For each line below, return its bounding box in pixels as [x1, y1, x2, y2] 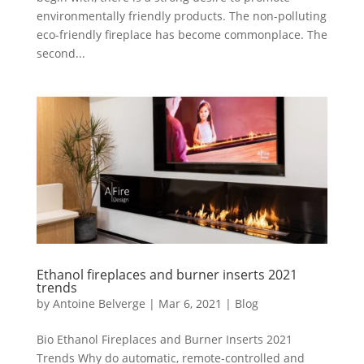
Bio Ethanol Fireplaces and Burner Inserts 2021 [36, 331, 292, 348]
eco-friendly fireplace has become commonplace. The [36, 26, 327, 42]
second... [36, 45, 85, 61]
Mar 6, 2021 [158, 296, 222, 312]
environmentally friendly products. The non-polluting [36, 7, 327, 24]
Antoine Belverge [52, 296, 145, 312]
